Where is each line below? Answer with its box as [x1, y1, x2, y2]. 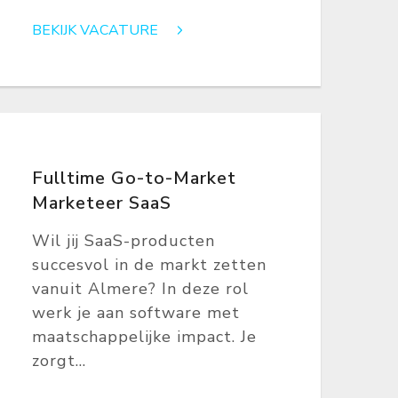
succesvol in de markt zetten [32, 254, 267, 275]
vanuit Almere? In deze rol [32, 278, 249, 299]
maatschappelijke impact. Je [32, 326, 257, 347]
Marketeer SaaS [32, 191, 171, 215]
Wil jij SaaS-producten [32, 230, 215, 251]
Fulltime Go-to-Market [32, 166, 236, 190]
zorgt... [32, 350, 86, 371]
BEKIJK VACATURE [32, 20, 158, 40]
